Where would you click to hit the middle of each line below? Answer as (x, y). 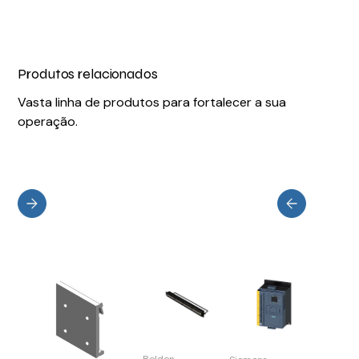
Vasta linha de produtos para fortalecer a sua (152, 102)
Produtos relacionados (88, 73)
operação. (48, 121)
